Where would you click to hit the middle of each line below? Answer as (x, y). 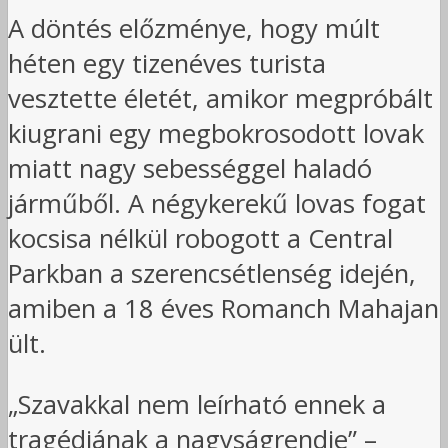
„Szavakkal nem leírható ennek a (197, 404)
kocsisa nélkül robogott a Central (200, 238)
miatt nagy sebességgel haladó (190, 168)
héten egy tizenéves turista (167, 63)
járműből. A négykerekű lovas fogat (217, 203)
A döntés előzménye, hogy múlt (194, 28)
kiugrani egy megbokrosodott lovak (216, 133)
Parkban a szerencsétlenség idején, (212, 273)
